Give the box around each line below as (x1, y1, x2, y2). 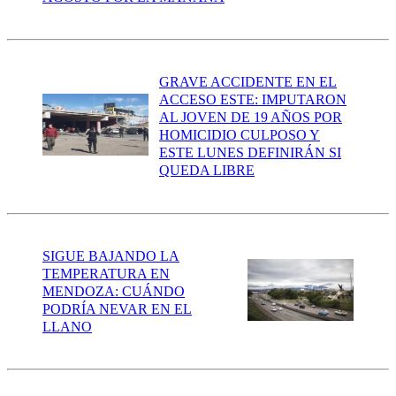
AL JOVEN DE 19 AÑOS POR (159, 110, 342, 126)
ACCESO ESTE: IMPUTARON (159, 92, 346, 108)
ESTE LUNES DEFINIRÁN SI (159, 145, 341, 161)
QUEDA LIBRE (159, 163, 255, 179)
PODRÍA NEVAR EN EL (42, 301, 192, 316)
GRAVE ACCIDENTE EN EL (159, 74, 337, 90)
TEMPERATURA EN (42, 265, 170, 281)
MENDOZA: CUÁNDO (42, 283, 185, 299)
